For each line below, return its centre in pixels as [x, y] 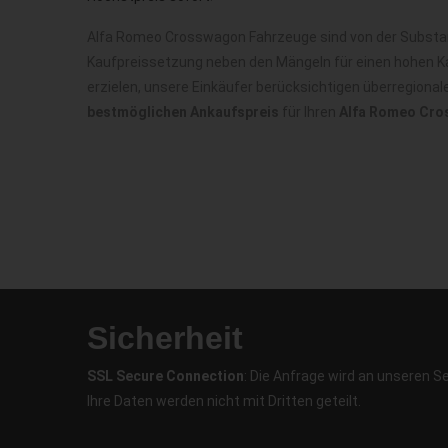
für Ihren [309, 112]
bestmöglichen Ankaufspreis [183, 112]
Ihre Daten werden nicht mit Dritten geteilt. [224, 401]
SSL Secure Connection [165, 376]
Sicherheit [165, 338]
